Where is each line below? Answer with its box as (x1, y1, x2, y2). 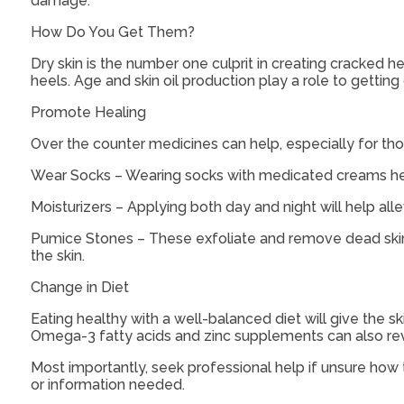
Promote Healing (30, 104, 146, 122)
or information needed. (30, 376, 188, 394)
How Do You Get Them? (30, 23, 195, 41)
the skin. (30, 247, 88, 265)
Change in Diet (30, 279, 129, 297)
